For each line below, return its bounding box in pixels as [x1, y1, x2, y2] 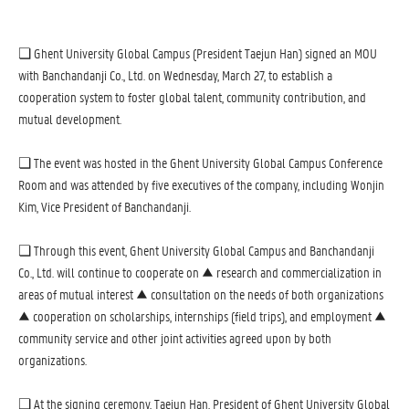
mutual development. [18, 110, 121, 129]
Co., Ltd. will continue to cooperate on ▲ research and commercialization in [18, 263, 382, 282]
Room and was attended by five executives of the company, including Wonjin [18, 175, 384, 194]
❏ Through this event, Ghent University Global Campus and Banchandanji [18, 241, 374, 260]
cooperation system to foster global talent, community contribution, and [18, 88, 366, 107]
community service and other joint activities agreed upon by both [18, 329, 331, 348]
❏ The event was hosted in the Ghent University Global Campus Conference [18, 153, 383, 173]
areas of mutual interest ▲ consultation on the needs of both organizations [18, 285, 383, 304]
